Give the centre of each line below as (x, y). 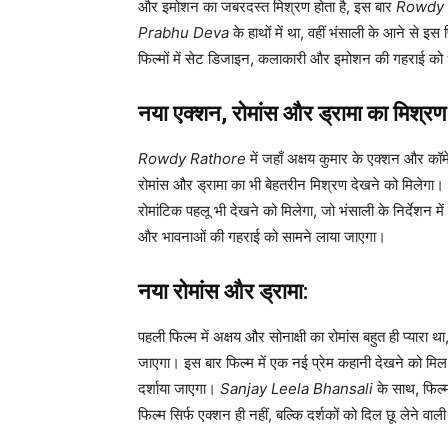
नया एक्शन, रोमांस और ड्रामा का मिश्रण (292, 114)
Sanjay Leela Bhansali (296, 389)
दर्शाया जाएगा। (179, 389)
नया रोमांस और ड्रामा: (223, 292)
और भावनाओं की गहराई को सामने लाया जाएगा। (262, 237)
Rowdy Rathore (192, 159)
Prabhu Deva (183, 33)
